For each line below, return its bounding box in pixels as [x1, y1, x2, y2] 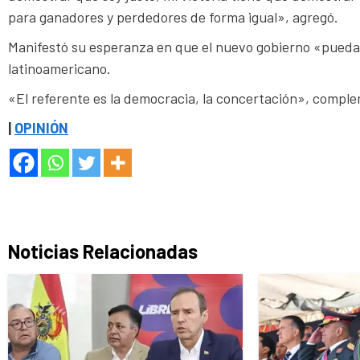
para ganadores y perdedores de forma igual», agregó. [8, 8, 338, 27]
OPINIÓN [14, 119, 68, 137]
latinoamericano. [8, 59, 111, 78]
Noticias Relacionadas [8, 239, 198, 264]
